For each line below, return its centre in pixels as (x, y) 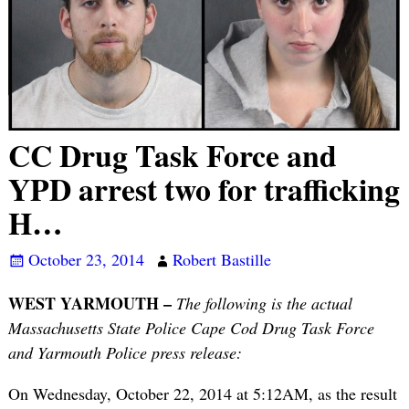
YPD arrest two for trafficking (204, 189)
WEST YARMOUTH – (92, 303)
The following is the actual (264, 303)
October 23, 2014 (86, 260)
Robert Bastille (221, 260)
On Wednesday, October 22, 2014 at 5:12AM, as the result (202, 393)
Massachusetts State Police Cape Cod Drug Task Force (191, 327)
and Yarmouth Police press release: (125, 352)
